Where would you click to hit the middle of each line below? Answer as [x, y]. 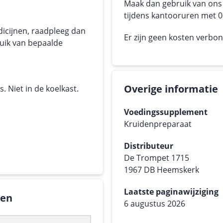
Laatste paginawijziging [171, 192]
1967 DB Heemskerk [162, 170]
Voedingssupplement [166, 112]
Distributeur [149, 146]
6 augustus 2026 [155, 204]
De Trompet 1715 [157, 158]
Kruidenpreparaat [158, 124]
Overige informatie [171, 89]
